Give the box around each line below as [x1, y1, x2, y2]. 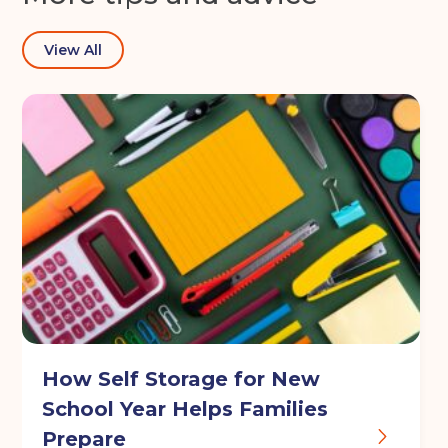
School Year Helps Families [42, 397, 329, 422]
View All [44, 41, 103, 60]
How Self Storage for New [42, 367, 321, 392]
